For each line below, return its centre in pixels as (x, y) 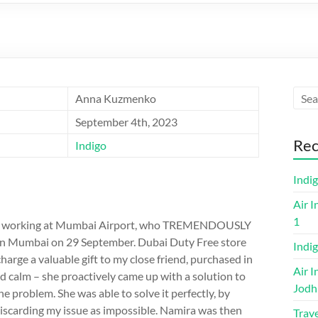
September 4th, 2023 (126, 122)
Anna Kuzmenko (116, 98)
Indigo (91, 145)
